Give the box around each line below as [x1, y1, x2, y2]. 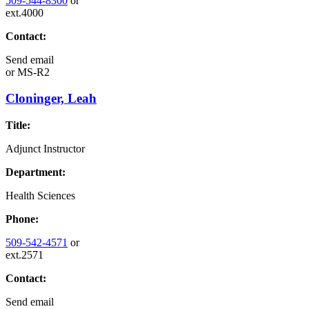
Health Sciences [6, 190, 75, 201]
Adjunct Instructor [6, 143, 85, 154]
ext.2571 [6, 249, 43, 261]
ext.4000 [6, 6, 43, 19]
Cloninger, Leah [6, 91, 97, 106]
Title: [6, 119, 30, 131]
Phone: [6, 213, 39, 225]
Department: [6, 166, 66, 178]
